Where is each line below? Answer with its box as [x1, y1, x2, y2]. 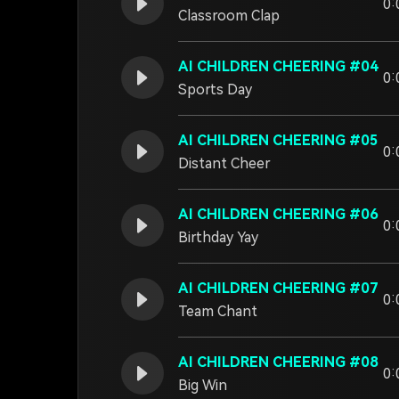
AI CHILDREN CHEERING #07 [178, 280, 379, 297]
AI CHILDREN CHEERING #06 [178, 206, 379, 223]
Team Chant [178, 303, 257, 320]
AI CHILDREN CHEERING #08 [178, 354, 379, 370]
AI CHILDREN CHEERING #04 [178, 58, 379, 75]
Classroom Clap [178, 7, 280, 24]
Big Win [178, 377, 227, 394]
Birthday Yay [178, 229, 258, 246]
